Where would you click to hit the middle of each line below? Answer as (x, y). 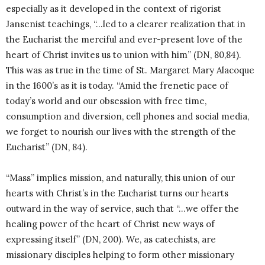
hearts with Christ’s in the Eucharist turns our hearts (117, 193)
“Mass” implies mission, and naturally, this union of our (120, 178)
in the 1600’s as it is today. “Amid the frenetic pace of (117, 86)
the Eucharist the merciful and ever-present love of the (124, 40)
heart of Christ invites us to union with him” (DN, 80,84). (124, 55)
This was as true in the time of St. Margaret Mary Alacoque (130, 70)
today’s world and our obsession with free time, (106, 101)
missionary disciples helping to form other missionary (120, 255)
